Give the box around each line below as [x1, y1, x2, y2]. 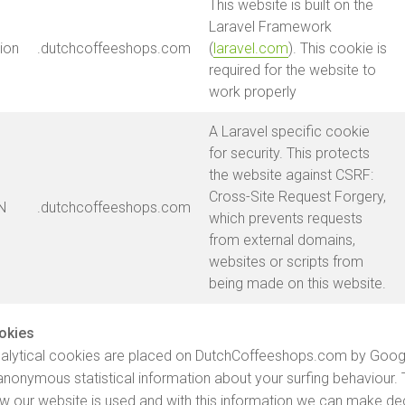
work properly [209, 83, 297, 100]
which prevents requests [209, 210, 363, 227]
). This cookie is [288, 40, 387, 57]
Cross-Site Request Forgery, [209, 188, 386, 205]
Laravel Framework [209, 18, 332, 35]
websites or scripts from [209, 253, 363, 270]
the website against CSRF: [209, 166, 373, 184]
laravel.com [213, 40, 288, 57]
